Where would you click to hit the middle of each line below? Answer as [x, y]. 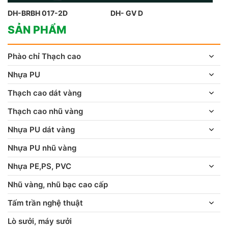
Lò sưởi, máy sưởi [40, 221]
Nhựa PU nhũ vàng [42, 148]
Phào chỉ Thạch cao [44, 56]
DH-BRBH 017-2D [38, 13]
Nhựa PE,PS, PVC [39, 166]
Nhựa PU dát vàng [41, 129]
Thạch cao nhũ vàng [45, 111]
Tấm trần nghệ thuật [45, 203]
